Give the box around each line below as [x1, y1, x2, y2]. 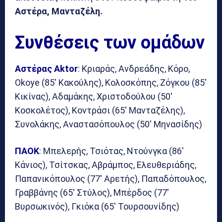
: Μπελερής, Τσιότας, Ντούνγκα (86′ [39, 145, 184, 156]
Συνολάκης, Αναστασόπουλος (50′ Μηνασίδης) [15, 118, 202, 129]
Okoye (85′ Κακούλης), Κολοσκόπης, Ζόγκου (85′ [15, 77, 207, 88]
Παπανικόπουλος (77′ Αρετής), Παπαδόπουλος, [15, 173, 206, 184]
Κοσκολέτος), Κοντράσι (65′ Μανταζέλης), [15, 105, 185, 115]
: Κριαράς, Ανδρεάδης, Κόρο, [78, 63, 190, 74]
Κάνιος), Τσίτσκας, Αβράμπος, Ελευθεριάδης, [15, 159, 196, 170]
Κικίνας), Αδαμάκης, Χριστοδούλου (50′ [15, 91, 172, 102]
